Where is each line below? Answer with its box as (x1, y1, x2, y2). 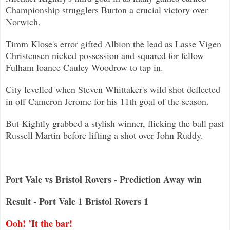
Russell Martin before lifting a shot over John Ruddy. (6, 128, 203, 141)
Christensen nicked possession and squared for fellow (6, 49, 204, 62)
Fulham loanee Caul (6, 61, 81, 73)
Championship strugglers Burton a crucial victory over (6, 3, 208, 16)
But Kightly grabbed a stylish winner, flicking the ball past (6, 117, 224, 129)
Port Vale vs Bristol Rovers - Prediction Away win (6, 172, 202, 186)
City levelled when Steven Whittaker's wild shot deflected (6, 83, 220, 95)
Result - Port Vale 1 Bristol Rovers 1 (6, 194, 148, 208)
